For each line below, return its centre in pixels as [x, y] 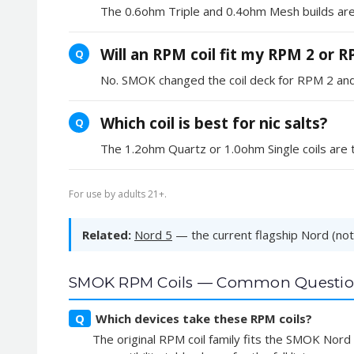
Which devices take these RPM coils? [204, 318]
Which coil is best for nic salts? [214, 123]
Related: [107, 234]
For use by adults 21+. [118, 194]
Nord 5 [153, 234]
